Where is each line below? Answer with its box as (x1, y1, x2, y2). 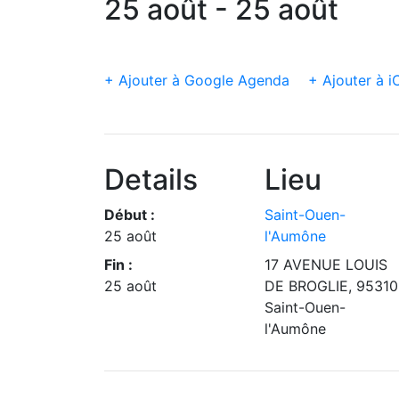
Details (104, 162, 198, 197)
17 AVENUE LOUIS (265, 256, 387, 273)
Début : (104, 206, 155, 224)
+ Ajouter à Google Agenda (104, 71, 289, 89)
